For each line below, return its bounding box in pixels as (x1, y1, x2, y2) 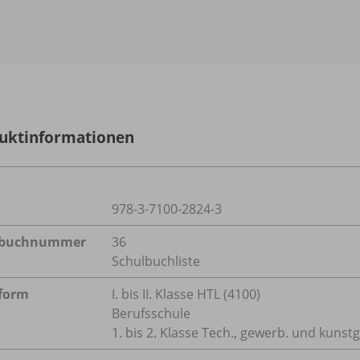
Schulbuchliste (112, 252, 200, 271)
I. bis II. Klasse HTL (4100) (112, 285, 260, 304)
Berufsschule (112, 305, 190, 323)
